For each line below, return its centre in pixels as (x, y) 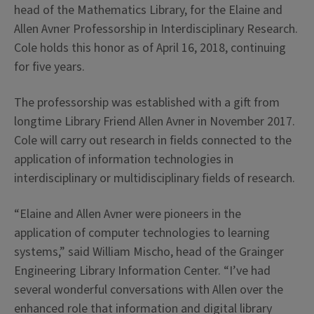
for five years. (49, 67)
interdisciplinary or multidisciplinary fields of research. (155, 178)
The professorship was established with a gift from (147, 102)
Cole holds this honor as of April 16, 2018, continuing (150, 48)
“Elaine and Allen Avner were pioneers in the (128, 214)
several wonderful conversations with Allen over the (149, 289)
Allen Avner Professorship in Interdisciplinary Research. (156, 29)
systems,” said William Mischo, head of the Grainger (149, 252)
